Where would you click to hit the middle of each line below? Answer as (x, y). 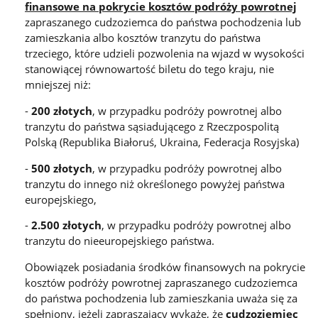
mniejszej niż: (58, 85)
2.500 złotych (66, 225)
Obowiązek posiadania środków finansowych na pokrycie (165, 267)
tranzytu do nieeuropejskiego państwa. (120, 241)
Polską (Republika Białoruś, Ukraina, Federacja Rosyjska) (162, 142)
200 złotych (62, 110)
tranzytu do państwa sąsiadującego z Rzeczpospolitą (152, 126)
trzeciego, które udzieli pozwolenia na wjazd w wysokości (165, 54)
